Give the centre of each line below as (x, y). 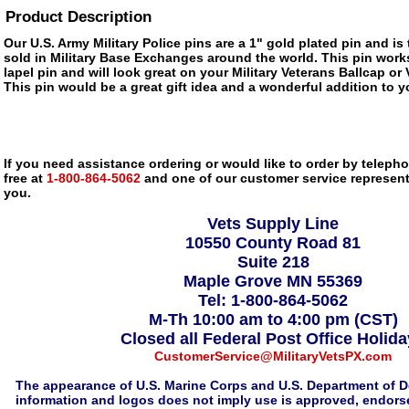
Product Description (79, 17)
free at (23, 178)
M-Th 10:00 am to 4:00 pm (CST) (273, 320)
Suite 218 (273, 262)
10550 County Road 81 (273, 243)
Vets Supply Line (273, 224)
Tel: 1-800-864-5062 (273, 300)
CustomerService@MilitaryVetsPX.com (273, 356)
